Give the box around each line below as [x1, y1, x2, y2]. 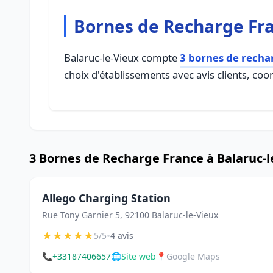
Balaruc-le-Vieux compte [64, 51, 180, 65]
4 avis [110, 230, 133, 241]
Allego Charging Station [42, 191, 171, 205]
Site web [121, 250, 156, 262]
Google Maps [166, 250, 220, 262]
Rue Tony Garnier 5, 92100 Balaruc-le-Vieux [42, 209, 218, 221]
